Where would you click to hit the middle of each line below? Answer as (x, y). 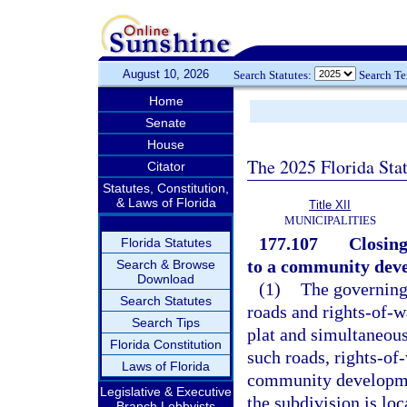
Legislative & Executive (166, 392)
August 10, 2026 (166, 74)
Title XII (330, 205)
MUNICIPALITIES (330, 220)
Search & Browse (166, 264)
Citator (166, 166)
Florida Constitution (166, 344)
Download (166, 279)
